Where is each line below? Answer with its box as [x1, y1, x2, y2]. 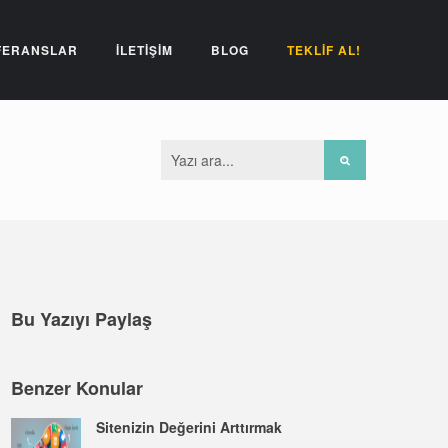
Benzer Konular [11, 375, 143, 401]
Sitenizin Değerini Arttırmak [96, 417, 282, 437]
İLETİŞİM [116, 41, 173, 59]
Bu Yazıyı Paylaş [11, 306, 152, 332]
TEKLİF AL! [287, 41, 361, 59]
